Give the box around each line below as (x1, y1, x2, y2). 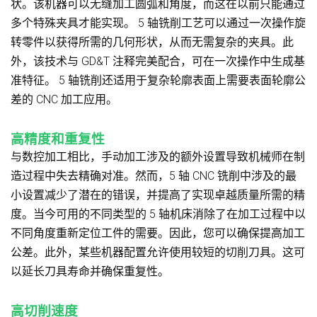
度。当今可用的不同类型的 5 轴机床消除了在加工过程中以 (11, 207, 306, 221)
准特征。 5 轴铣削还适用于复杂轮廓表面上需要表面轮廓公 (11, 73, 306, 87)
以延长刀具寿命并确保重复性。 (11, 264, 169, 278)
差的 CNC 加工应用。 (11, 92, 117, 106)
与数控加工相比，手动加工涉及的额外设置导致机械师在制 (11, 149, 305, 163)
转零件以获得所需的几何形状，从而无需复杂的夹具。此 (11, 35, 294, 49)
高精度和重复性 (11, 131, 105, 147)
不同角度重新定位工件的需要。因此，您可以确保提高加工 (11, 226, 305, 240)
